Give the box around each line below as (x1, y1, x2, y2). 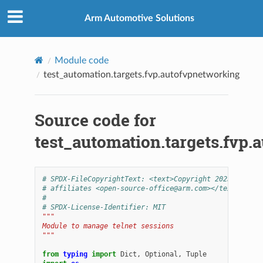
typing (63, 249, 88, 258)
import (92, 249, 117, 258)
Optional (145, 249, 178, 258)
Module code (55, 55, 109, 65)
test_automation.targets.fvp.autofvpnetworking (43, 69, 240, 79)
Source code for (35, 109, 157, 131)
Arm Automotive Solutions (84, 14, 194, 23)
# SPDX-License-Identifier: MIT (42, 203, 166, 211)
